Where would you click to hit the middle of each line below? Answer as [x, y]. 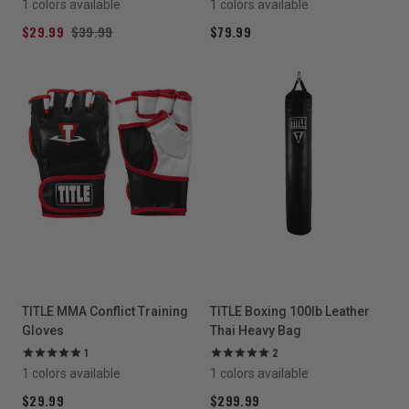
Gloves [43, 330]
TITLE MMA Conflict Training [105, 311]
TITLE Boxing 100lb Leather [290, 311]
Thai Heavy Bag [256, 330]
